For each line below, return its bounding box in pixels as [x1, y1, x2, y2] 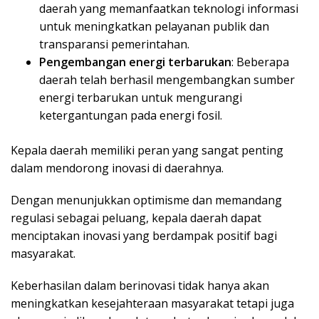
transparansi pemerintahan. [39, 36, 189, 53]
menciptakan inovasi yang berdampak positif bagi [11, 228, 277, 244]
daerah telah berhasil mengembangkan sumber [39, 72, 295, 88]
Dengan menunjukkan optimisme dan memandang [11, 192, 282, 209]
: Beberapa [231, 54, 289, 70]
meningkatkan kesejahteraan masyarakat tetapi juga [11, 296, 294, 312]
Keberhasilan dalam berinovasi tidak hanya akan [11, 278, 269, 294]
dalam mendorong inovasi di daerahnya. [11, 160, 224, 177]
